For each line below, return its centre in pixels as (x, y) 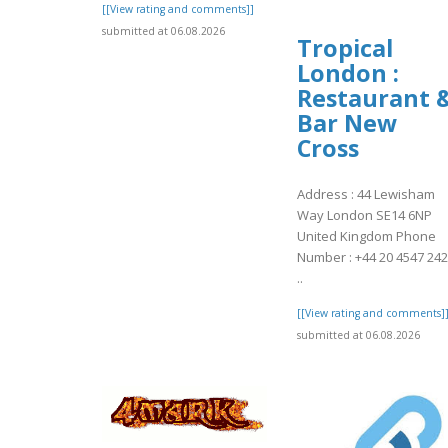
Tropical (345, 47)
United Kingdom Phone (366, 236)
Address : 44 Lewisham (366, 194)
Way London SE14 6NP (364, 215)
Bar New (347, 122)
